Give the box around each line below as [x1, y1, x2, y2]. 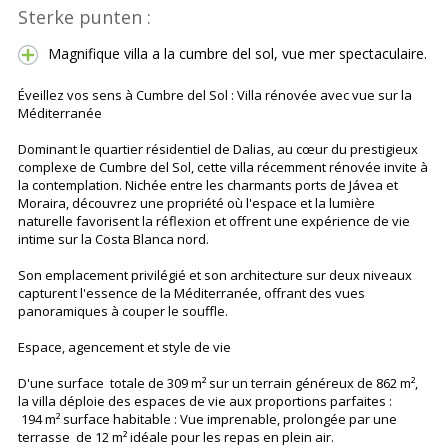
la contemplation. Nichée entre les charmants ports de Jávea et [18, 176, 398, 195]
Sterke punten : [18, 5, 151, 30]
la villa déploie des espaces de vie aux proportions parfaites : [18, 392, 392, 411]
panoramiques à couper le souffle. [18, 302, 228, 321]
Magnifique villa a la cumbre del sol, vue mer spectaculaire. [48, 44, 427, 64]
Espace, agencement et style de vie [18, 338, 231, 357]
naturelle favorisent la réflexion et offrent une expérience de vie [18, 212, 410, 231]
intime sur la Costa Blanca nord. [18, 230, 209, 249]
